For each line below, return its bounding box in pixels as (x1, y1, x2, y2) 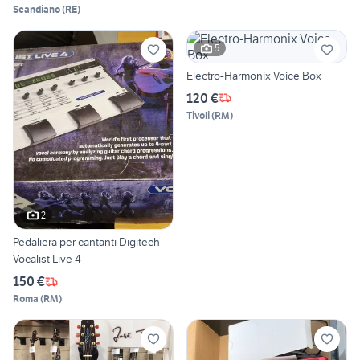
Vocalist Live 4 (13, 252, 81, 267)
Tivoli (186, 108, 210, 121)
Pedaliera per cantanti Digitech (13, 235, 160, 250)
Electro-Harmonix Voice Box (186, 67, 321, 83)
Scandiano (13, 2, 60, 15)
